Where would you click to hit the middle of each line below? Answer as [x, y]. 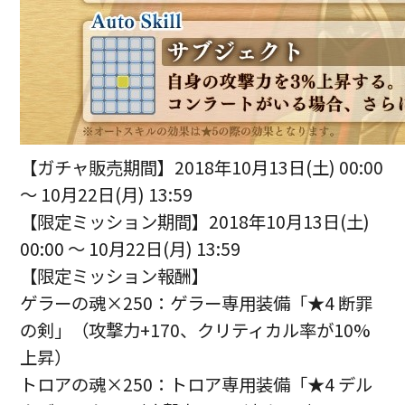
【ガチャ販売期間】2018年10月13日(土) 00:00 [202, 167]
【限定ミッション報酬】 [115, 275]
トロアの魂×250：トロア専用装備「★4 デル [197, 384]
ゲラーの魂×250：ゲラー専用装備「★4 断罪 [197, 302]
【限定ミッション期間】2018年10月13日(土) [195, 221]
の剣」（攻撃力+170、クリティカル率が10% [196, 330]
